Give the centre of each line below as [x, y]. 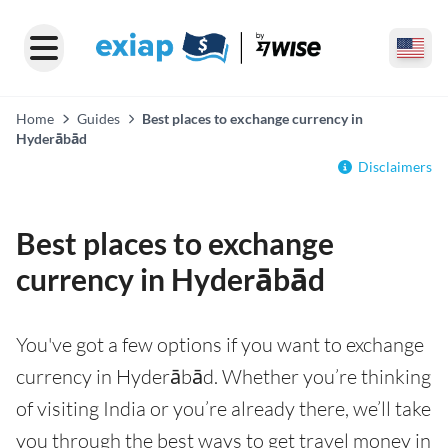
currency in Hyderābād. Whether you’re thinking [223, 376]
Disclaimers [395, 166]
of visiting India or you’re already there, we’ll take [223, 408]
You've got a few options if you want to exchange [220, 344]
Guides [98, 118]
